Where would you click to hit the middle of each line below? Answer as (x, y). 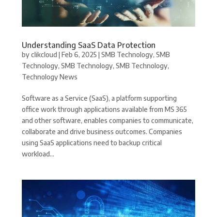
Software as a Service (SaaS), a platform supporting (99, 98)
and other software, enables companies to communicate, (107, 121)
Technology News (49, 77)
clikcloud (44, 55)
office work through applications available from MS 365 (104, 109)
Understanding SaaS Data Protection (88, 45)
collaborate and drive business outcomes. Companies (102, 132)
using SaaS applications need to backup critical (92, 143)
